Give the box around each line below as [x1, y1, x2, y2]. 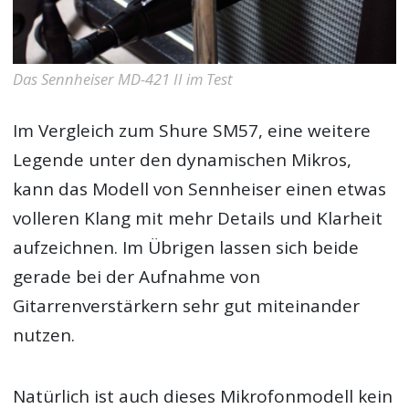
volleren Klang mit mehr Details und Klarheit [13, 206, 383, 231]
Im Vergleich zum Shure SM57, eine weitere [13, 119, 372, 143]
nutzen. [13, 323, 76, 348]
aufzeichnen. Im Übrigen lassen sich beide [13, 236, 360, 260]
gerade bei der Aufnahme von [13, 265, 261, 289]
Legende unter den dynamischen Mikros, [13, 148, 352, 173]
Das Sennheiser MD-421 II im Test [13, 68, 233, 89]
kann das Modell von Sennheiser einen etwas [13, 177, 387, 202]
